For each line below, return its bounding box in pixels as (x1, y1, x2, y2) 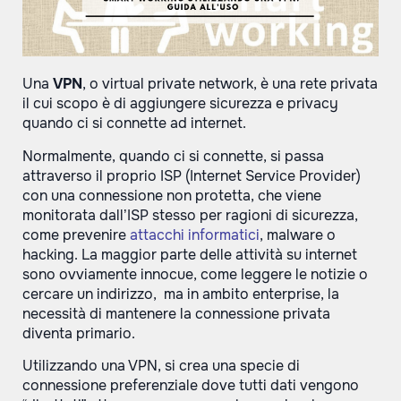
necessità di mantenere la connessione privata (22, 303, 330, 323)
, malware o (260, 225, 336, 244)
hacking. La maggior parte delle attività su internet (22, 244, 357, 264)
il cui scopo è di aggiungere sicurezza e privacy (22, 94, 338, 114)
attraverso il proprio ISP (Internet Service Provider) (22, 166, 361, 185)
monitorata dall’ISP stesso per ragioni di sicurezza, (22, 205, 358, 225)
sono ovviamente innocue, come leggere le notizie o (22, 264, 368, 284)
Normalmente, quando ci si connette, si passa (22, 146, 324, 166)
